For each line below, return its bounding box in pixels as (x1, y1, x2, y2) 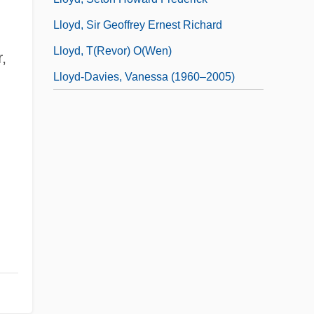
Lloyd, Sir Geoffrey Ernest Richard (53, 18, 222, 31)
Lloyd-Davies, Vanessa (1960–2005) (53, 70, 235, 83)
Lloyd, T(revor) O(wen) (53, 44, 172, 57)
